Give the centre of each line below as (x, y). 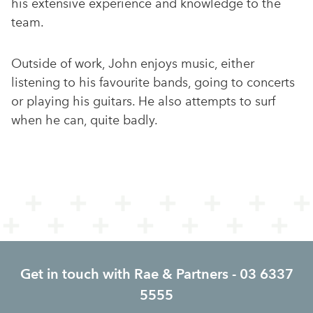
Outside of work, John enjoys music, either (133, 64)
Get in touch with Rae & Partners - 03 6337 (156, 274)
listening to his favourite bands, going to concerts (153, 83)
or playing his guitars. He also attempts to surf (143, 102)
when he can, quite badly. (85, 121)
